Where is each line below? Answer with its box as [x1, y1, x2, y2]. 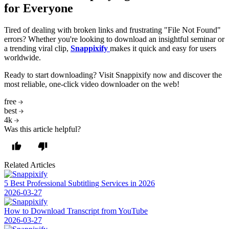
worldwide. [4, 53, 41, 62]
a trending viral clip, [4, 43, 71, 53]
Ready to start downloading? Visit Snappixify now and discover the [4, 70, 222, 79]
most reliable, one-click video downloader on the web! [4, 79, 179, 88]
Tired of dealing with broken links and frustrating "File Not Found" [4, 25, 221, 34]
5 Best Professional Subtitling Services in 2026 [4, 178, 155, 188]
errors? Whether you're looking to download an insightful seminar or [4, 34, 224, 43]
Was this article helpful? [4, 124, 81, 133]
